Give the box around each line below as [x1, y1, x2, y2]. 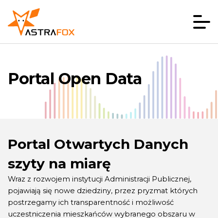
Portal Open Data [8, 69, 142, 88]
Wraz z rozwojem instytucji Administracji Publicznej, [8, 175, 191, 183]
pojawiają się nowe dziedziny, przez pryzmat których [8, 186, 198, 195]
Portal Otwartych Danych [8, 136, 188, 152]
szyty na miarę [8, 155, 111, 172]
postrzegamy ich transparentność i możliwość [8, 198, 174, 207]
